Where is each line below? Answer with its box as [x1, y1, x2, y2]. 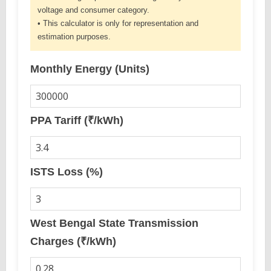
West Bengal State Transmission [30, 217, 198, 229]
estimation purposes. [38, 32, 111, 41]
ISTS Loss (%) [30, 166, 103, 178]
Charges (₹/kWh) [30, 235, 116, 247]
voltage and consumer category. [38, 5, 149, 15]
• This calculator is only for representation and [38, 19, 198, 28]
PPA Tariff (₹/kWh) [30, 114, 123, 126]
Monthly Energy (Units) [30, 63, 149, 75]
